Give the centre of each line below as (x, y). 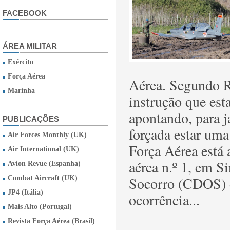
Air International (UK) (43, 149)
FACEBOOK (25, 13)
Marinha (21, 91)
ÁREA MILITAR (30, 46)
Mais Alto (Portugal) (40, 207)
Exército (21, 62)
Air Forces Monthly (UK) (47, 135)
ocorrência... (164, 200)
